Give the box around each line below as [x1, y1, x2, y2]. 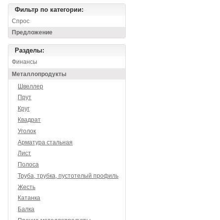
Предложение [12, 28, 53, 36]
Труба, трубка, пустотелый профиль [18, 172, 119, 179]
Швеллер [18, 82, 44, 90]
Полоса [18, 161, 39, 168]
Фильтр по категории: [15, 6, 84, 14]
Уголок [18, 127, 36, 135]
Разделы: [15, 47, 45, 54]
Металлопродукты [12, 70, 67, 78]
